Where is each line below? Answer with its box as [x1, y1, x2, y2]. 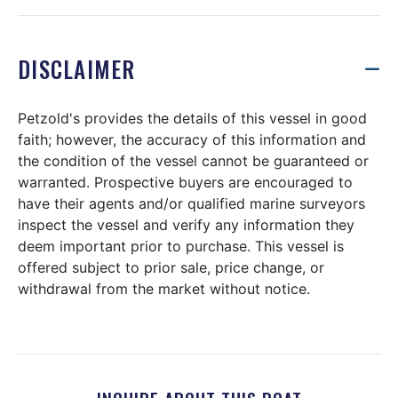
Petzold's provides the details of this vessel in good [18, 109, 367, 128]
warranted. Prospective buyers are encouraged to [18, 173, 353, 192]
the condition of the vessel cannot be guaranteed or [18, 152, 369, 171]
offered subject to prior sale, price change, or [18, 259, 324, 277]
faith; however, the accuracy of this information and [18, 131, 366, 149]
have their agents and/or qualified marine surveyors [18, 195, 365, 213]
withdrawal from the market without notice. [18, 280, 310, 298]
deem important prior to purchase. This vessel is [18, 237, 344, 256]
